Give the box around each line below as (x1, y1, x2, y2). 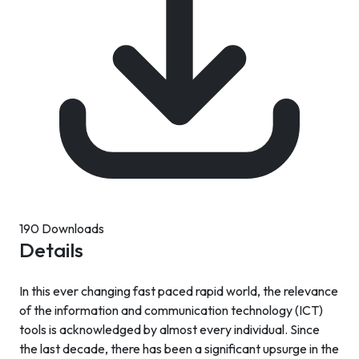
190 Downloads (19, 220, 104, 236)
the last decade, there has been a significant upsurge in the (19, 341, 339, 357)
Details (19, 237, 83, 263)
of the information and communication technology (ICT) (19, 302, 323, 318)
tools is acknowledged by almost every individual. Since (19, 321, 320, 337)
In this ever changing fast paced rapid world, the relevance (19, 283, 338, 299)
